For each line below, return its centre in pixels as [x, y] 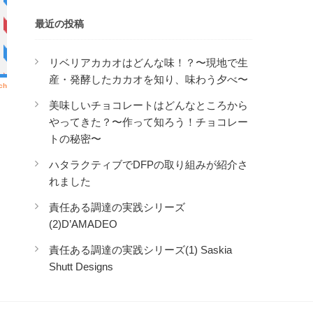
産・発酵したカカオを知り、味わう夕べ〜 [148, 79]
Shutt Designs [81, 267]
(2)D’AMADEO [83, 224]
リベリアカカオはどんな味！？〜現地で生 [148, 63]
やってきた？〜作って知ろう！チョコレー [148, 122]
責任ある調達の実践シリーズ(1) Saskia [140, 250]
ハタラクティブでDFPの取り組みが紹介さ [148, 165]
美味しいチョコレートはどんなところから [148, 105]
